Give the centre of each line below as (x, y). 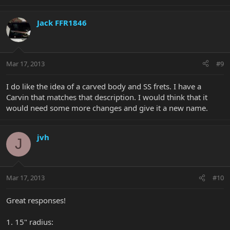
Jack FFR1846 (62, 23)
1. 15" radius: (30, 222)
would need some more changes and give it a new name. (107, 108)
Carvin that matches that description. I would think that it (107, 97)
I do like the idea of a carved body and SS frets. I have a (104, 86)
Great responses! (36, 200)
